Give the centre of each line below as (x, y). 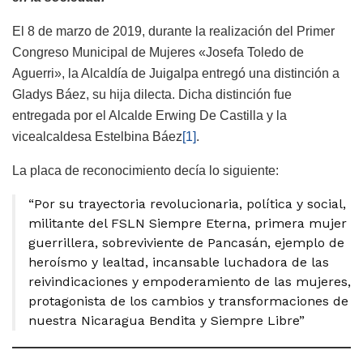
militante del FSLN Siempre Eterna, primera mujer (188, 223)
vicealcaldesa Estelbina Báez (97, 136)
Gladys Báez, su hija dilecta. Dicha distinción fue (152, 94)
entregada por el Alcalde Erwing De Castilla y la (149, 115)
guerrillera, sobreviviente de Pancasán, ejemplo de (186, 242)
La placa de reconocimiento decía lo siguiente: (145, 170)
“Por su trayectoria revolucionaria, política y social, (187, 203)
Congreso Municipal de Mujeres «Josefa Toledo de (158, 52)
